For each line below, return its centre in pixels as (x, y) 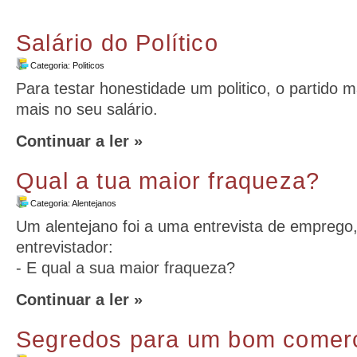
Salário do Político (117, 43)
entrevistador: (65, 247)
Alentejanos (94, 203)
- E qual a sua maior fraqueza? (126, 268)
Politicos (88, 65)
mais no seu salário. (87, 109)
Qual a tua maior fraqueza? (168, 181)
